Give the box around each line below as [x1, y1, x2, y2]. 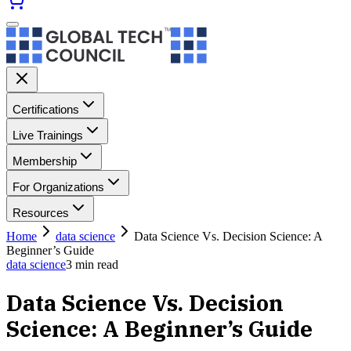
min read [72, 258, 118, 271]
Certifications [13, 103, 79, 116]
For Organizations [13, 180, 104, 194]
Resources [13, 206, 69, 219]
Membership [13, 154, 77, 168]
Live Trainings [13, 128, 83, 142]
